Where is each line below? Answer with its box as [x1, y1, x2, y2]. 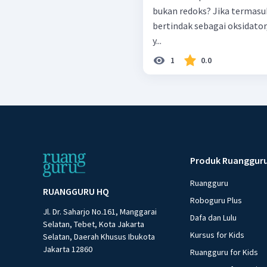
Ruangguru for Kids [190, 247, 259, 258]
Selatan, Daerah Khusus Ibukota [43, 231, 155, 243]
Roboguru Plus [190, 195, 243, 206]
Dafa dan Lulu [190, 212, 237, 223]
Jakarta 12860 [43, 244, 92, 255]
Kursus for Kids [190, 229, 245, 241]
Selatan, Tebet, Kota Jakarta [43, 219, 144, 230]
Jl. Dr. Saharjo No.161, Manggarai [43, 206, 157, 218]
